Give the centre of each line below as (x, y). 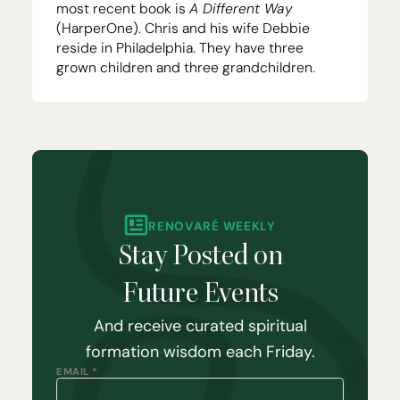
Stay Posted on (200, 257)
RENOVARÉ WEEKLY (212, 226)
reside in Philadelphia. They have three (180, 48)
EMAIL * (77, 371)
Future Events (200, 294)
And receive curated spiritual (200, 326)
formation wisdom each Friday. (200, 352)
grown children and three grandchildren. (186, 67)
